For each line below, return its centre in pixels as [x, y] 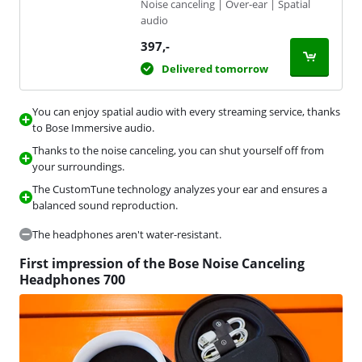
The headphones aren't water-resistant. [127, 234]
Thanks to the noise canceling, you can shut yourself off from [178, 150]
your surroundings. [78, 166]
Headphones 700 [72, 280]
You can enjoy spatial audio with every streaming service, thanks [186, 112]
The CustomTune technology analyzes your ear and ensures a [180, 189]
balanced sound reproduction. [105, 205]
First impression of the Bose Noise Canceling [162, 263]
